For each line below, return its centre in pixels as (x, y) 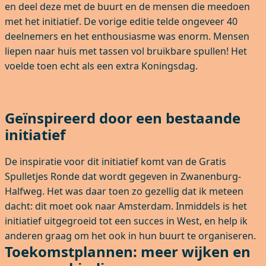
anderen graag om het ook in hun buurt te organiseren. (130, 236)
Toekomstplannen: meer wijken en (128, 252)
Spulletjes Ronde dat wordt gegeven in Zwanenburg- (123, 177)
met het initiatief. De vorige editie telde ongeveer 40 (121, 21)
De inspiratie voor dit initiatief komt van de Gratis (115, 162)
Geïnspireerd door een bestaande (123, 118)
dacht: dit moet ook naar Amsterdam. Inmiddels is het (126, 206)
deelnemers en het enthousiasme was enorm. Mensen (127, 36)
